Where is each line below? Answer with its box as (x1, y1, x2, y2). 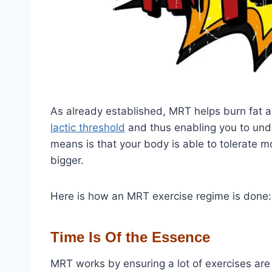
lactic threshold (50, 121, 125, 134)
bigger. (50, 154, 84, 166)
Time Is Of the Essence (50, 228, 210, 245)
